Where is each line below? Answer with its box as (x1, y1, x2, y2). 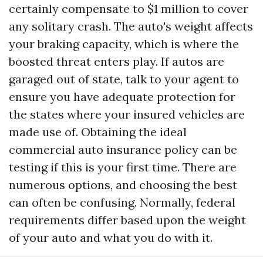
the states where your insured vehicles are (9, 106, 245, 122)
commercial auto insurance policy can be (9, 141, 237, 157)
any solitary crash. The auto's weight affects (9, 18, 253, 33)
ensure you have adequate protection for (9, 89, 235, 104)
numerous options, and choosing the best (9, 177, 237, 192)
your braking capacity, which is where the (9, 36, 239, 51)
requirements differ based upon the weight (9, 212, 246, 227)
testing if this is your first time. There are (9, 159, 237, 174)
